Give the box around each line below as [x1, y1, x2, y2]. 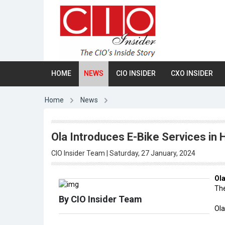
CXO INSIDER [171, 69, 213, 77]
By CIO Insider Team [59, 194, 142, 205]
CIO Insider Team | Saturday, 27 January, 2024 [51, 149, 195, 157]
